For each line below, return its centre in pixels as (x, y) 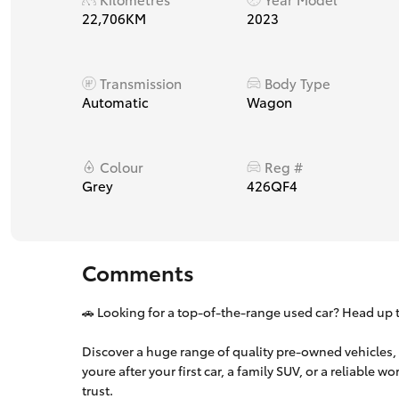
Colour (122, 167)
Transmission (141, 83)
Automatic (115, 102)
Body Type (297, 83)
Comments (138, 272)
